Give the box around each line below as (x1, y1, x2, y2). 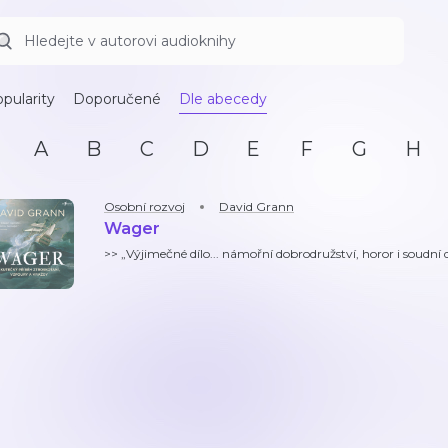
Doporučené (73, 90, 161, 108)
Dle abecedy (179, 90, 267, 108)
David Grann (219, 199, 294, 214)
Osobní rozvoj (104, 199, 185, 214)
